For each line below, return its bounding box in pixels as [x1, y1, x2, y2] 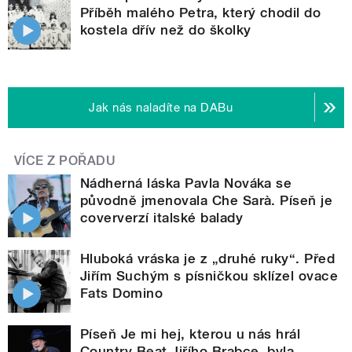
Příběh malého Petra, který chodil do [80, 4, 321, 20]
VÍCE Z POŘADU [14, 152, 116, 168]
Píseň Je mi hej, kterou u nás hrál [80, 325, 301, 342]
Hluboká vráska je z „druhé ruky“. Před [80, 250, 335, 266]
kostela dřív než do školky [80, 21, 251, 38]
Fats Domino [80, 284, 163, 301]
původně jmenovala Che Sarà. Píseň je [80, 192, 333, 208]
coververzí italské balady [80, 209, 243, 225]
